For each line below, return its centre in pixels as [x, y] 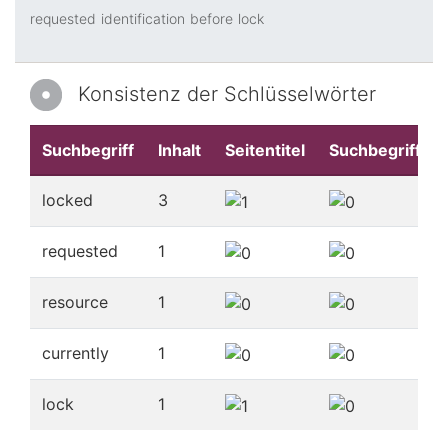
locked [67, 200]
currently [75, 353]
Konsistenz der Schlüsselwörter [227, 94]
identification [143, 18]
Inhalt [179, 150]
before [211, 18]
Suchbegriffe [380, 150]
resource [75, 302]
